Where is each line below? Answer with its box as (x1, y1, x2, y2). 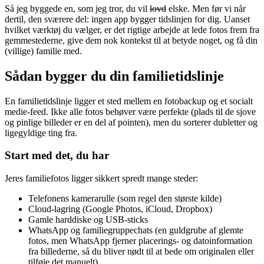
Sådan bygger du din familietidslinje (5, 68, 224, 84)
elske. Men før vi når (166, 3, 246, 14)
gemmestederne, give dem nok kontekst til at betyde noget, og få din (5, 35, 258, 45)
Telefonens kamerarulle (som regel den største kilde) (28, 193, 222, 204)
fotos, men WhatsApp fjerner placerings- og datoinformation (28, 236, 252, 246)
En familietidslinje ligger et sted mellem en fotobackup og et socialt (5, 95, 253, 106)
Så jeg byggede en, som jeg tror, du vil (5, 3, 150, 14)
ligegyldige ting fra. (5, 127, 77, 138)
